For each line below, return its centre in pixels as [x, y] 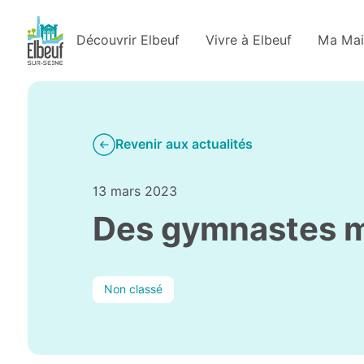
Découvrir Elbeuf [128, 40]
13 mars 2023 [134, 191]
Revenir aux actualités [184, 144]
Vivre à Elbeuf [249, 40]
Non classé [133, 289]
